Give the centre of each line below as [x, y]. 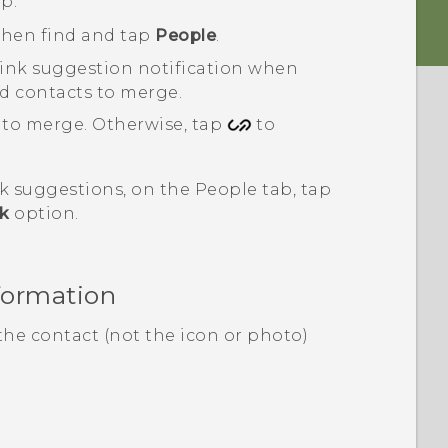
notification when [216, 68]
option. [44, 214]
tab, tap [294, 190]
